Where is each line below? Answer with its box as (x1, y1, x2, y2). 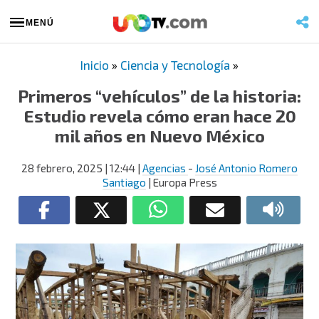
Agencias (142, 162, 188, 174)
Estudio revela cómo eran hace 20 (23, 105, 296, 126)
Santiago (102, 176, 146, 189)
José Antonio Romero (195, 162, 298, 174)
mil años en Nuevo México (54, 125, 265, 146)
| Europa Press (145, 176, 217, 189)
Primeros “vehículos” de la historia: (18, 85, 301, 106)
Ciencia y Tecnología (120, 58, 230, 72)
